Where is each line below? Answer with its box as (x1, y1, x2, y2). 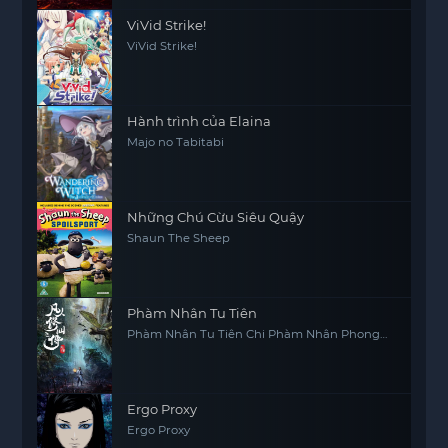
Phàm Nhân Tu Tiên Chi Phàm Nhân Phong (127, 327, 381, 341)
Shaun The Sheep (127, 231, 231, 245)
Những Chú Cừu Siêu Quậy (127, 209, 305, 225)
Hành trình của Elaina (127, 113, 272, 129)
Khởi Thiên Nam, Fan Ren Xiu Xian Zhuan (127, 340, 366, 354)
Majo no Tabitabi (127, 135, 225, 149)
